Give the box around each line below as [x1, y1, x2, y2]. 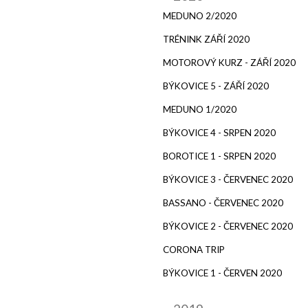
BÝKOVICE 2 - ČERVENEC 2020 [163, 220, 293, 232]
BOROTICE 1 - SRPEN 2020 [163, 150, 276, 162]
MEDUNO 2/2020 [163, 10, 236, 21]
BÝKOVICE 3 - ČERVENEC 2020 [163, 173, 293, 185]
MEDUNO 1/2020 [163, 103, 236, 115]
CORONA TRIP [163, 243, 225, 255]
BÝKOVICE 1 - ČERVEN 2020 [163, 267, 282, 278]
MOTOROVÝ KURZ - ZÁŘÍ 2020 [163, 56, 296, 68]
